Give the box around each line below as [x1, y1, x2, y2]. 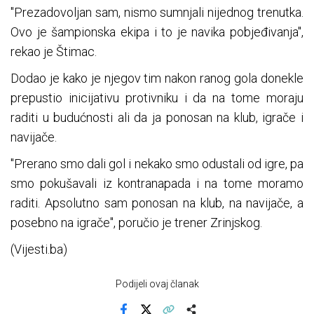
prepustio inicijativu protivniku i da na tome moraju [11, 90, 303, 106]
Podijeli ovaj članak [115, 278, 199, 290]
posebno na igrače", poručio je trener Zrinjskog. [11, 215, 262, 231]
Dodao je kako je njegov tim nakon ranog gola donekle [11, 71, 303, 86]
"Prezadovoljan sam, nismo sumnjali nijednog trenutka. [11, 5, 303, 20]
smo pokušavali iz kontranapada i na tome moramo [11, 176, 303, 191]
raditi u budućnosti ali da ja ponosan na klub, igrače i [11, 110, 303, 125]
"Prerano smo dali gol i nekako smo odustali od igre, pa [11, 156, 303, 172]
